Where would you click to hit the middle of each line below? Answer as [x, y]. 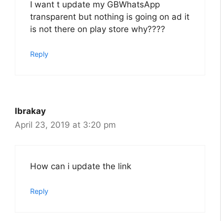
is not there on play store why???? [98, 29]
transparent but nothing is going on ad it [110, 17]
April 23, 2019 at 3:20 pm [65, 125]
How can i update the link [81, 166]
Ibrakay [30, 111]
